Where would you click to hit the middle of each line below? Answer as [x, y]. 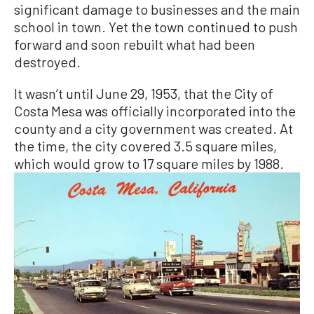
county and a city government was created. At [153, 128]
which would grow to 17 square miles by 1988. [149, 163]
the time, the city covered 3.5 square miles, [145, 145]
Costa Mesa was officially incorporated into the [155, 110]
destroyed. [47, 61]
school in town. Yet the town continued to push [156, 26]
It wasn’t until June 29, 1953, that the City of [144, 93]
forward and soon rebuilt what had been [135, 44]
